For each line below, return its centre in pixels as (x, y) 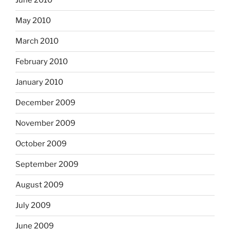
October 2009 (41, 144)
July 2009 (33, 205)
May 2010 (33, 21)
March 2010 (37, 41)
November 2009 (45, 123)
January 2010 (39, 82)
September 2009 (47, 164)
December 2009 (45, 103)
